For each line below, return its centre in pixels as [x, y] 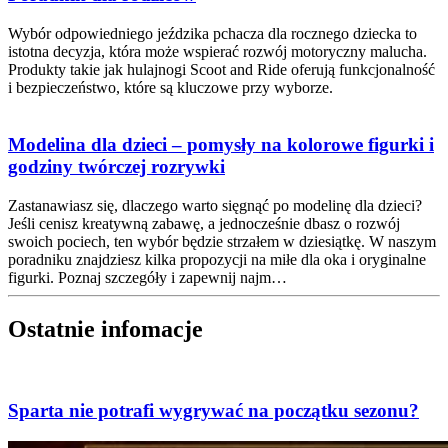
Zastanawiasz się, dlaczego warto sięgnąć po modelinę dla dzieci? [215, 205]
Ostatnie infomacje [105, 329]
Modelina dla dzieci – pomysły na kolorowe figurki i [221, 144]
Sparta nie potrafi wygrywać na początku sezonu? [213, 411]
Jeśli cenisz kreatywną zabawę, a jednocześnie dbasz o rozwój [204, 223]
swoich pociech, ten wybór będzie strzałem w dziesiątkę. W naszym [222, 241]
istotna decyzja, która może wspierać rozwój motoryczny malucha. [217, 52]
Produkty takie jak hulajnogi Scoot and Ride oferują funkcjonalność [221, 70]
